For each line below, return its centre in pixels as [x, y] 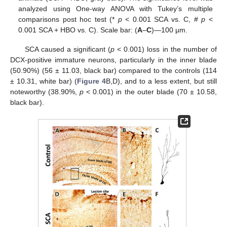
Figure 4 [91, 81]
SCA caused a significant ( [68, 49]
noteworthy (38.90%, [45, 92]
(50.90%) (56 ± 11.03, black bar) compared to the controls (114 [113, 71]
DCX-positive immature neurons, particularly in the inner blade [113, 60]
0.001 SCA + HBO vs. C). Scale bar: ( [78, 30]
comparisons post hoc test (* [68, 19]
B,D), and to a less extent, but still [161, 81]
